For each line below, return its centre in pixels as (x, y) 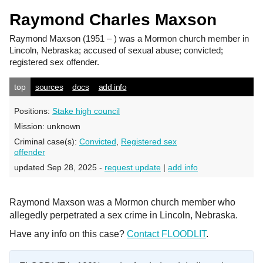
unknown (64, 126)
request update (133, 167)
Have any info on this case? (68, 234)
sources (49, 87)
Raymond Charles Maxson (113, 20)
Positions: (33, 111)
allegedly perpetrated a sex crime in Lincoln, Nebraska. (124, 215)
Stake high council (86, 111)
